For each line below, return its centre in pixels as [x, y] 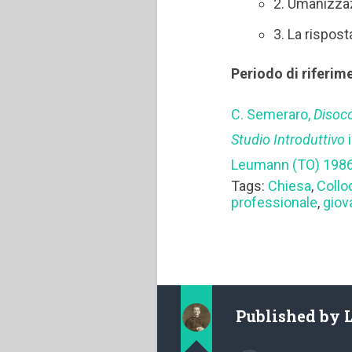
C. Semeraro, [273, 115]
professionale [275, 203]
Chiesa [290, 186]
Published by [290, 315]
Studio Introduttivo [288, 140]
